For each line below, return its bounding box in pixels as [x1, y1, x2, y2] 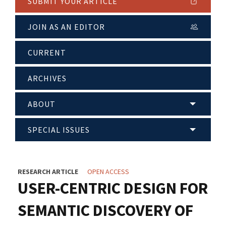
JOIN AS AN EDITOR [28, 22, 105, 32]
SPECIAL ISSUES [28, 125, 90, 135]
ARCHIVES [28, 73, 67, 84]
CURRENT [28, 47, 66, 58]
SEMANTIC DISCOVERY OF [18, 200, 193, 221]
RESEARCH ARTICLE [18, 167, 78, 177]
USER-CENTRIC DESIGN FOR [18, 178, 208, 199]
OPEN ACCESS [87, 167, 129, 177]
